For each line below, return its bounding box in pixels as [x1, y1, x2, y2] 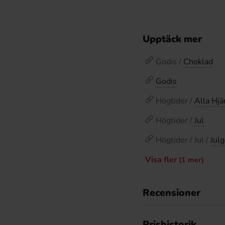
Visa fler [145, 154, 179, 165]
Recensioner [143, 186, 200, 199]
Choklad [183, 56, 213, 67]
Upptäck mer [143, 33, 202, 46]
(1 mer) [179, 155, 204, 165]
